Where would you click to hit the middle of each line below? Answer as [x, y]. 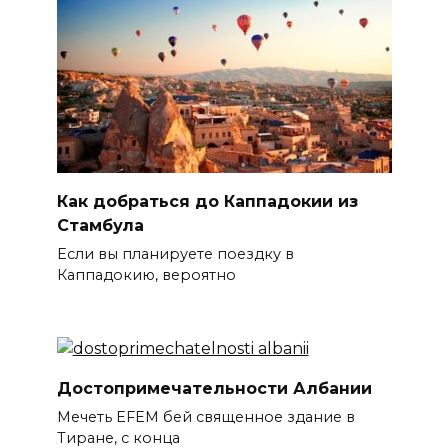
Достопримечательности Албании [214, 389]
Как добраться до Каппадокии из [207, 201]
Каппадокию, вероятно [146, 274]
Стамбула [100, 225]
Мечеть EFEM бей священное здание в [205, 417]
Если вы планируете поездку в [175, 253]
